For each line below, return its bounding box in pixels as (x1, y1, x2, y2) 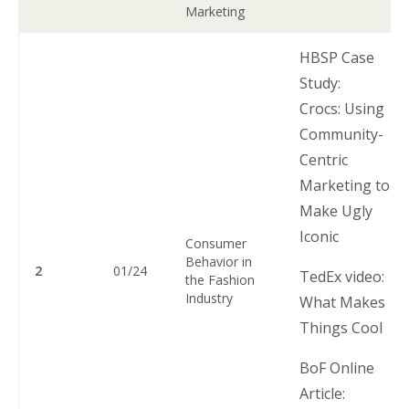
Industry (185, 288, 234, 307)
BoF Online (299, 357, 375, 378)
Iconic (299, 225, 347, 246)
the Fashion (185, 270, 256, 288)
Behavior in (185, 252, 253, 270)
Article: (299, 383, 350, 404)
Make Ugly (299, 200, 373, 221)
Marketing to (299, 174, 391, 195)
